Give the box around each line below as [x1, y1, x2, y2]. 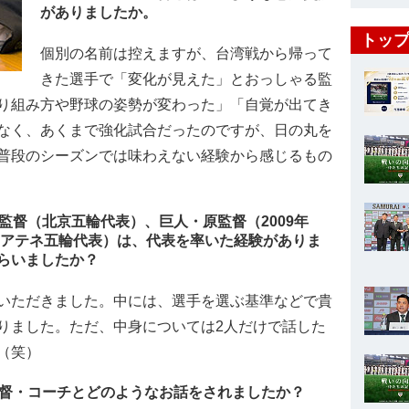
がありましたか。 [40, 5, 157, 20]
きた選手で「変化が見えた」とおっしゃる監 [40, 71, 332, 87]
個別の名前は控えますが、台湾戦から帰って [40, 46, 332, 61]
